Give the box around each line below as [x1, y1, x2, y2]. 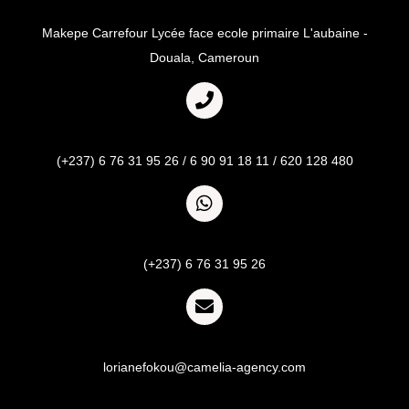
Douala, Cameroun [150, 50, 259, 66]
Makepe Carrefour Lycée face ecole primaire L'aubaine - [41, 26, 368, 41]
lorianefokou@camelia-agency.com [103, 360, 306, 375]
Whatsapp [163, 226, 246, 247]
